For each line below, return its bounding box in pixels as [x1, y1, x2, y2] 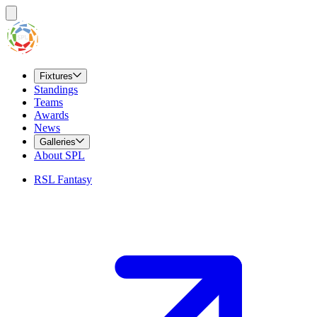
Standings [34, 83, 78, 96]
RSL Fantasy [34, 173, 92, 185]
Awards [34, 109, 69, 121]
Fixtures [40, 71, 73, 81]
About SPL [34, 149, 85, 161]
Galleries [40, 137, 76, 147]
